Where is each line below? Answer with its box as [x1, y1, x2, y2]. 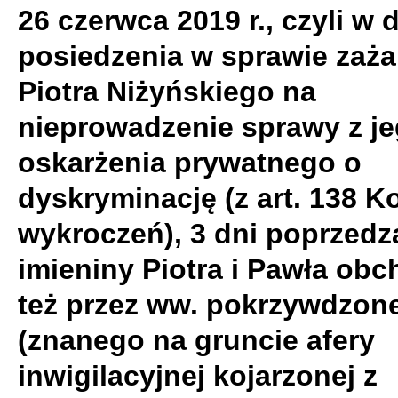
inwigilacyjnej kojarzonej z [18, 360, 378, 392]
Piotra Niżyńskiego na [18, 76, 316, 107]
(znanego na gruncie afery [18, 324, 375, 356]
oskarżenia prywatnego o [18, 147, 362, 179]
